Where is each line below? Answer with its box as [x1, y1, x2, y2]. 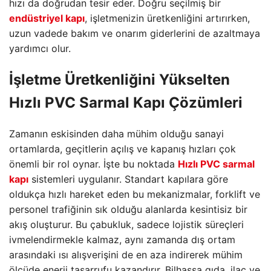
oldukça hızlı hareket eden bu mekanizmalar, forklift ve [9, 188, 260, 200]
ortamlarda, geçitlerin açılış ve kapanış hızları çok [9, 142, 236, 155]
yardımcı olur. [9, 42, 71, 54]
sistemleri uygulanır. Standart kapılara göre [28, 172, 228, 185]
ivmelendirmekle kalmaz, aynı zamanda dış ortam [9, 233, 235, 246]
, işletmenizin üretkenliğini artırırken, [85, 12, 250, 24]
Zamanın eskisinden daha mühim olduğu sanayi [9, 127, 224, 140]
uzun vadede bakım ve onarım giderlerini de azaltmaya [9, 27, 260, 39]
